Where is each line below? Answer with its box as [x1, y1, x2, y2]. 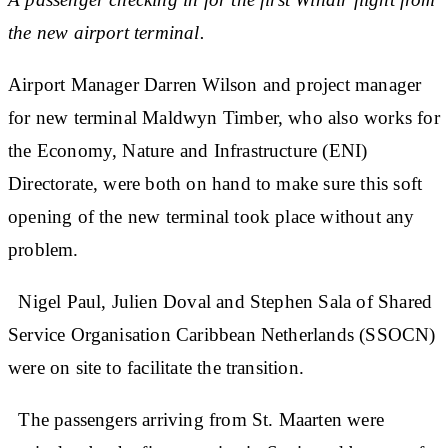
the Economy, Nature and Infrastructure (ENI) [8, 139, 368, 161]
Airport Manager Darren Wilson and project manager [8, 73, 422, 95]
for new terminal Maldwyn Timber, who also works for [8, 106, 440, 128]
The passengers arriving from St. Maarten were [8, 408, 384, 430]
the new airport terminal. [8, 21, 205, 43]
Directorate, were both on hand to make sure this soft [8, 172, 423, 194]
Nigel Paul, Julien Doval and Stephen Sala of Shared [8, 290, 433, 312]
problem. [8, 238, 79, 260]
